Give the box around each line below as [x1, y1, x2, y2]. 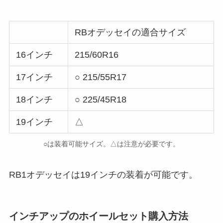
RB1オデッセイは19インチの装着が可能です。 [8, 170, 198, 180]
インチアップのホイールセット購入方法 [8, 210, 188, 222]
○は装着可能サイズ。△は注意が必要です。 [43, 140, 180, 148]
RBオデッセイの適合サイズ [75, 27, 186, 38]
